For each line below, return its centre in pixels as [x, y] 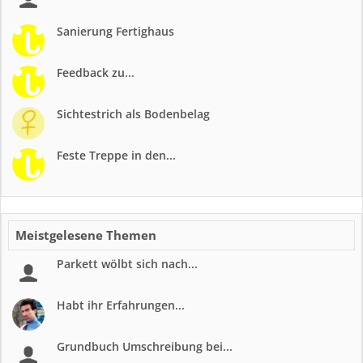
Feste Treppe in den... [116, 155]
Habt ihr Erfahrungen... [121, 305]
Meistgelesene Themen [86, 235]
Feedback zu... [96, 73]
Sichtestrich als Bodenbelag [133, 114]
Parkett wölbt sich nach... [127, 264]
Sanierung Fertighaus [115, 31]
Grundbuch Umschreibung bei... [145, 346]
